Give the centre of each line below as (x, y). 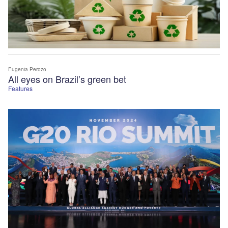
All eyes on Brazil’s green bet (67, 79)
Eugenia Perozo (27, 69)
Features (20, 89)
